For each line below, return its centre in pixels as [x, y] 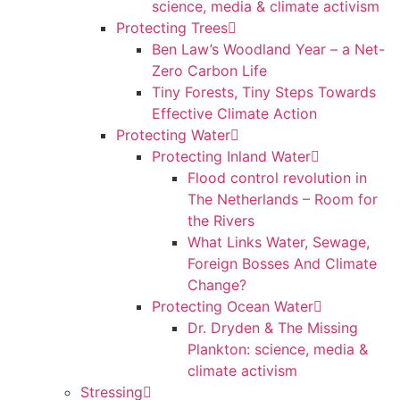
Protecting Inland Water [231, 156]
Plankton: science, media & [278, 349]
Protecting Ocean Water [233, 306]
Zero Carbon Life [209, 70]
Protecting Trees [172, 27]
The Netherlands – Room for [283, 199]
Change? [217, 284]
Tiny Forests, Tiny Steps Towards [264, 92]
